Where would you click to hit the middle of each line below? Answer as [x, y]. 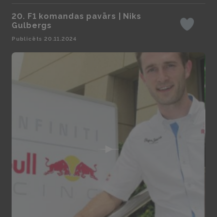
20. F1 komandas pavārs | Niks [77, 16]
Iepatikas [200, 29]
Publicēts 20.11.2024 [44, 39]
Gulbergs [32, 25]
